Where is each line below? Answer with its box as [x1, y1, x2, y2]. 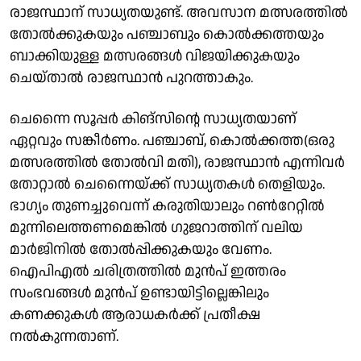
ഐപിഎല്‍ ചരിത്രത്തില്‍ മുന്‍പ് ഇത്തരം [10, 260, 286, 281]
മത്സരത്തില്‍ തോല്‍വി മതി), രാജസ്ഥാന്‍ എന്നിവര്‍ [10, 151, 345, 172]
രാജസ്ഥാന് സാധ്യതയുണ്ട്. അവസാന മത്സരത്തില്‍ [10, 2, 348, 23]
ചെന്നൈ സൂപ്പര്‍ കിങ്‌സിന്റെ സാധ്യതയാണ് [10, 108, 297, 129]
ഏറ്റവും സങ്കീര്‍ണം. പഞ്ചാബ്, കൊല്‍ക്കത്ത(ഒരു [10, 130, 334, 151]
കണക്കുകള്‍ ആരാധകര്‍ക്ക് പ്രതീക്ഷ [10, 304, 260, 325]
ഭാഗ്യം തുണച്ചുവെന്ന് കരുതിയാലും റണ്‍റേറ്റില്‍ [10, 195, 325, 216]
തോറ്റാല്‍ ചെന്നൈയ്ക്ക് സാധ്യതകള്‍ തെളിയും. [10, 173, 325, 194]
